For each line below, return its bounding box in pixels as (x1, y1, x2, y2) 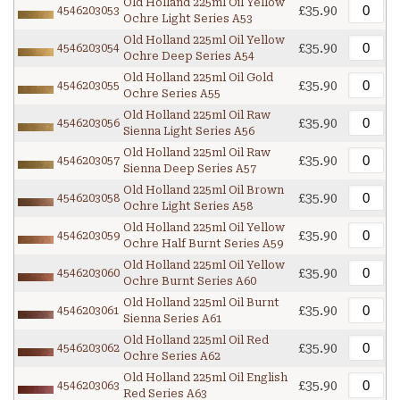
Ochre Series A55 (123, 87, 221, 101)
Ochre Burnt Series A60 (123, 275, 256, 288)
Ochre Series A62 (123, 350, 221, 363)
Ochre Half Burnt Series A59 (123, 237, 283, 251)
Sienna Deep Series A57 (123, 162, 256, 176)
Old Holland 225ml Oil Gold (123, 71, 273, 85)
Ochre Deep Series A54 (123, 50, 254, 63)
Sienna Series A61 (123, 312, 222, 326)
